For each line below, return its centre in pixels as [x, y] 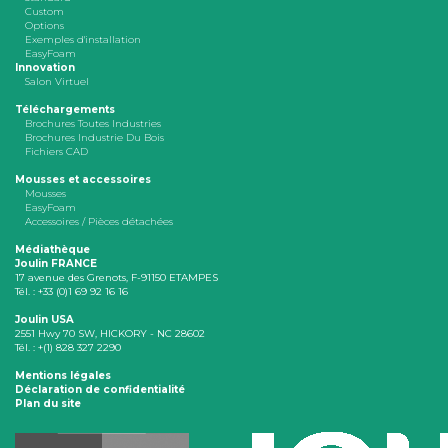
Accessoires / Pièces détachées [99, 222]
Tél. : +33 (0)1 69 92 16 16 [71, 292]
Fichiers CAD [56, 152]
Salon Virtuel [57, 82]
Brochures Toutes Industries [93, 124]
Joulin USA [44, 320]
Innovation [45, 68]
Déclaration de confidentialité [100, 390]
